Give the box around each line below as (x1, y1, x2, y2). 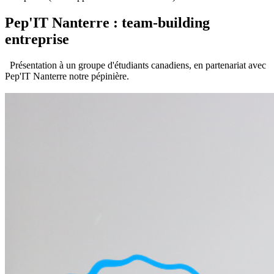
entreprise (5, 31, 69, 47)
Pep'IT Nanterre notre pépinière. (5, 70, 129, 81)
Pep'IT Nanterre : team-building (5, 14, 210, 31)
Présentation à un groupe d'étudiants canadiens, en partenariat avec (5, 59, 266, 70)
